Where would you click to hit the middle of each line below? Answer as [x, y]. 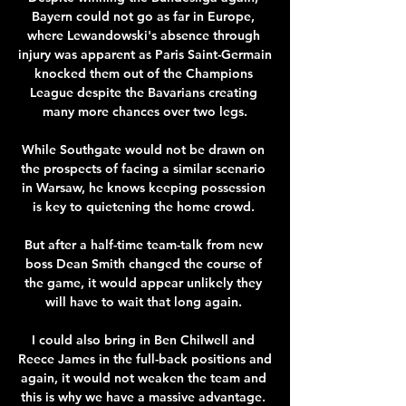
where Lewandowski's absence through [143, 35]
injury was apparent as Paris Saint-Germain [145, 54]
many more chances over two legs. [145, 111]
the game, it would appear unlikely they [143, 282]
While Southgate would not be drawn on [143, 149]
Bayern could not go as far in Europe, [143, 16]
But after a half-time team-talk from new [143, 244]
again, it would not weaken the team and [143, 377]
